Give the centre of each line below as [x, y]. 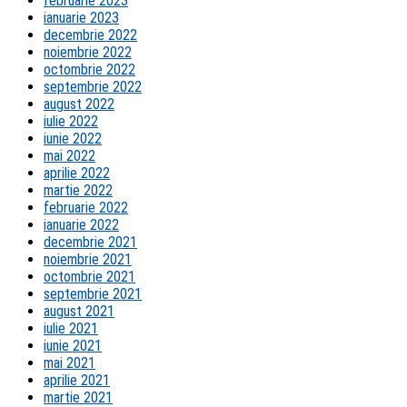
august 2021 [79, 312]
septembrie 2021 [93, 294]
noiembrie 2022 [88, 53]
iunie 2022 [73, 139]
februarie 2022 [86, 208]
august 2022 [79, 104]
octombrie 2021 [89, 277]
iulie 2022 [71, 122]
